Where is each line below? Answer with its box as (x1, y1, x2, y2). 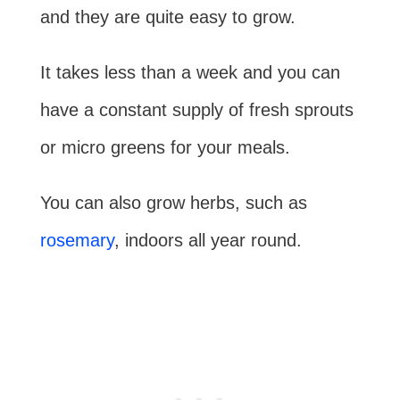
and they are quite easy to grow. (39, 7, 296, 28)
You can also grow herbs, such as (39, 193, 307, 213)
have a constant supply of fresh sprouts (39, 100, 354, 121)
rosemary (39, 230, 114, 251)
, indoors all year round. (113, 230, 302, 251)
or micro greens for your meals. (39, 137, 290, 158)
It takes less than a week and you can (39, 62, 340, 83)
